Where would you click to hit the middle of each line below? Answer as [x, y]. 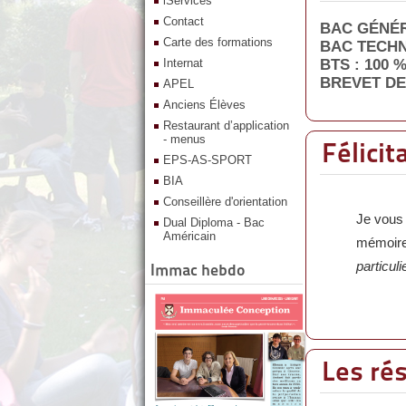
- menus [184, 139]
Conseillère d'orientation [225, 202]
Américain [189, 236]
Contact [184, 21]
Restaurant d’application [226, 126]
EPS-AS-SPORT [208, 160]
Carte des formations [218, 42]
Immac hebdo [198, 270]
